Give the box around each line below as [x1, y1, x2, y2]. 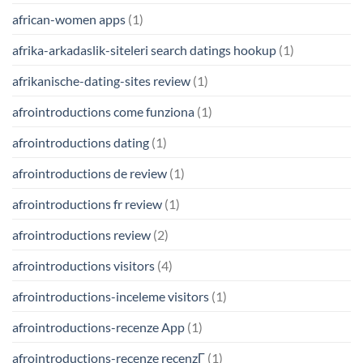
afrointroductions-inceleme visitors [12, 288, 209, 304]
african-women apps [12, 11, 126, 27]
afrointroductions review [12, 226, 151, 242]
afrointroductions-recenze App [12, 318, 185, 335]
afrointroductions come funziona [12, 103, 194, 119]
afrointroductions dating [12, 134, 149, 150]
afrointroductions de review [12, 164, 167, 181]
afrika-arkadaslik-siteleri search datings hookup [12, 41, 276, 58]
